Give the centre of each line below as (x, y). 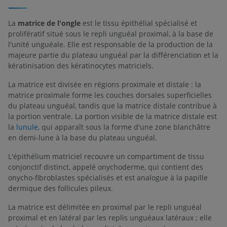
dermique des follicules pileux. (61, 188)
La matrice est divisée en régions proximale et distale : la (105, 84)
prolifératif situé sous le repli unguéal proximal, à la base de (111, 33)
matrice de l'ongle (49, 23)
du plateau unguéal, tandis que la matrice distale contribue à (112, 105)
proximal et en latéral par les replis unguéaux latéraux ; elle (110, 217)
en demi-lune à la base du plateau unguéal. (83, 137)
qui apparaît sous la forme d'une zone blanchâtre (125, 127)
